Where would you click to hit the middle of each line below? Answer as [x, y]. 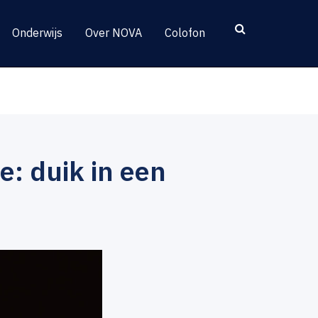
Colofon [185, 33]
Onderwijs [37, 33]
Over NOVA [114, 33]
